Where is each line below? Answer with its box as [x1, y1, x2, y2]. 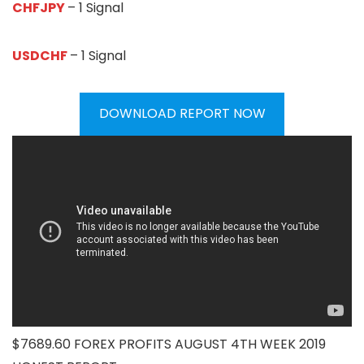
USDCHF [12, 45, 70, 65]
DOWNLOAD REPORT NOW [98, 104, 266, 123]
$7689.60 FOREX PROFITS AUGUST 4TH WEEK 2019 [12, 335, 326, 354]
